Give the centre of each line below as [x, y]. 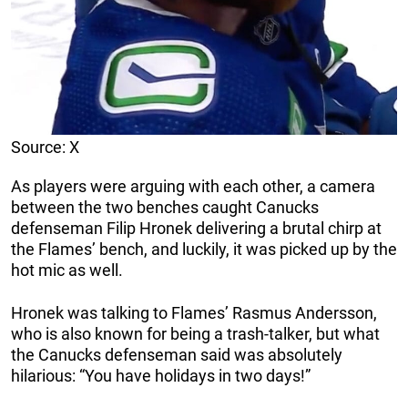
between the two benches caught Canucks [165, 208]
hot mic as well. [67, 270]
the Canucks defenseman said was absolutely [177, 355]
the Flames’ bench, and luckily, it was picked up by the [204, 250]
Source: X [45, 148]
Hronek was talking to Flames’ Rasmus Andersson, [194, 313]
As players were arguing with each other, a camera [193, 187]
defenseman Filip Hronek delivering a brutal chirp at [196, 229]
